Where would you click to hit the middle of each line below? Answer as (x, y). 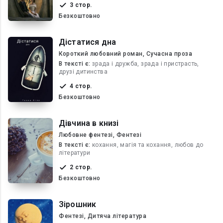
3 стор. (84, 5)
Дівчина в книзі (89, 123)
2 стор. (84, 167)
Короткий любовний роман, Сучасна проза (125, 54)
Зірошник (78, 204)
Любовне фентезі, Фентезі (100, 135)
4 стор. (84, 86)
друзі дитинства (83, 72)
